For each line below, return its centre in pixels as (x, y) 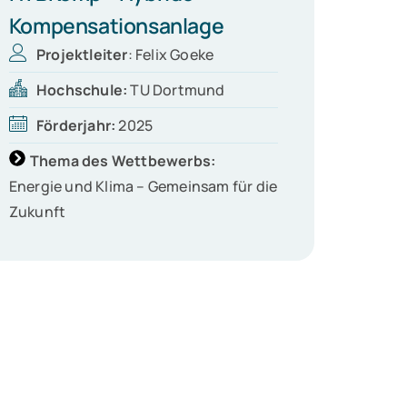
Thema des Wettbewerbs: (123, 161)
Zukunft (37, 212)
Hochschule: (84, 90)
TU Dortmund (178, 90)
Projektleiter (82, 55)
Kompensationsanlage (116, 26)
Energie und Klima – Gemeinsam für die (143, 187)
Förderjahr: (78, 126)
